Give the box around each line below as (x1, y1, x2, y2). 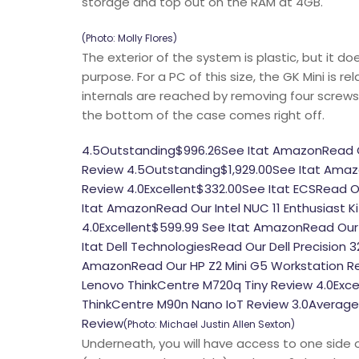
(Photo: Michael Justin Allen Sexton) (123, 317, 295, 331)
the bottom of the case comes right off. (82, 106, 325, 123)
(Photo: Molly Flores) (82, 30, 177, 45)
